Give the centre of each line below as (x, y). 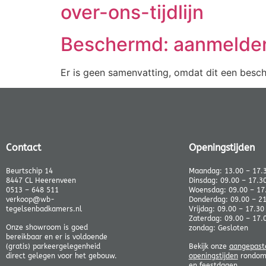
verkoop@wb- (30, 200)
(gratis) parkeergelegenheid (53, 246)
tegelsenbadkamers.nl (44, 209)
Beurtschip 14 (29, 171)
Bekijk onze (209, 246)
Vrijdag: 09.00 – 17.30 (226, 209)
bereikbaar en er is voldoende (57, 237)
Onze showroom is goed (47, 227)
